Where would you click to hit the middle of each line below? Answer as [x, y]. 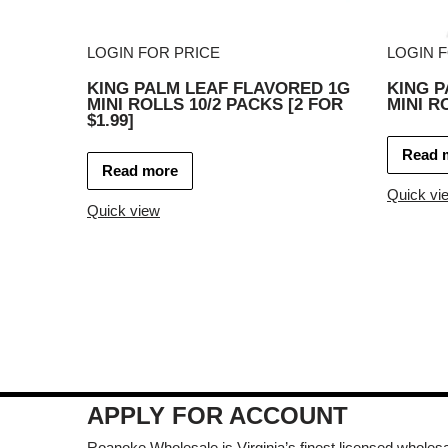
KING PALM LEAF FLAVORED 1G [218, 88]
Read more [140, 170]
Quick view [123, 210]
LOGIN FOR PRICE [153, 53]
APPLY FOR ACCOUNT [217, 415]
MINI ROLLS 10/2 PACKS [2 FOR [215, 104]
